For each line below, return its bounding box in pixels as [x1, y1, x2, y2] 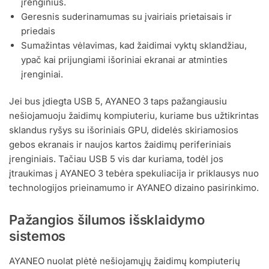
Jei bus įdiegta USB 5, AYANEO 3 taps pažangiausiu [9, 95, 227, 107]
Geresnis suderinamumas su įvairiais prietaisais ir [21, 10, 232, 22]
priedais [21, 25, 55, 37]
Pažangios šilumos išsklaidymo [9, 212, 205, 228]
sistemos [9, 228, 66, 244]
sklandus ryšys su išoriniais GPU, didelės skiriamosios [9, 124, 238, 136]
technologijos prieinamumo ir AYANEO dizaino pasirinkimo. [9, 182, 259, 194]
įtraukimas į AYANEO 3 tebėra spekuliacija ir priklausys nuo [9, 168, 259, 180]
